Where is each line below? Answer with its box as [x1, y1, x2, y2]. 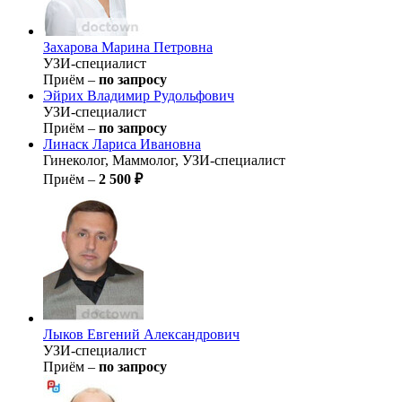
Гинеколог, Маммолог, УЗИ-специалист [43, 152, 285, 168]
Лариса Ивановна [92, 135, 201, 152]
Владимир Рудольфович [87, 87, 234, 103]
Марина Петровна [101, 39, 213, 55]
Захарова [43, 39, 101, 55]
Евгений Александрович [87, 326, 240, 342]
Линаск [43, 135, 92, 152]
